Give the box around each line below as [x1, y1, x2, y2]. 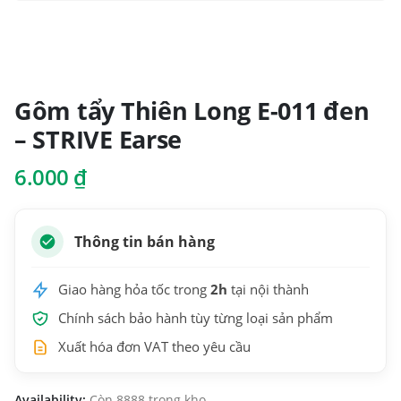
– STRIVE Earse [14, 123, 183, 157]
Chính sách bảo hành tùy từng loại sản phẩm [58, 310, 333, 328]
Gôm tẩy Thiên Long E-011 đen [14, 94, 370, 128]
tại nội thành [227, 281, 309, 299]
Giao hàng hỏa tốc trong [58, 281, 210, 299]
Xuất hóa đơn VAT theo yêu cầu [58, 338, 251, 356]
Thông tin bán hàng [74, 232, 215, 252]
